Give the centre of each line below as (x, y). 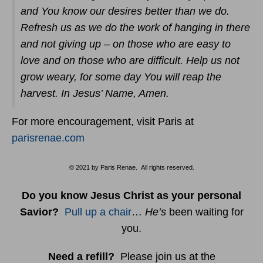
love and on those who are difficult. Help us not (130, 60)
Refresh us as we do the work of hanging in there (135, 28)
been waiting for (206, 212)
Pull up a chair (98, 212)
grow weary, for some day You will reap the (121, 77)
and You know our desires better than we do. (125, 11)
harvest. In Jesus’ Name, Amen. (95, 93)
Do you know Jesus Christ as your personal (131, 195)
